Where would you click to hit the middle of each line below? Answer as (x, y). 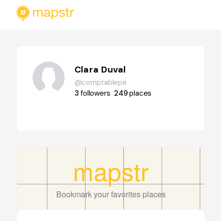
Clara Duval (100, 70)
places (141, 93)
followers (95, 93)
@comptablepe (100, 82)
